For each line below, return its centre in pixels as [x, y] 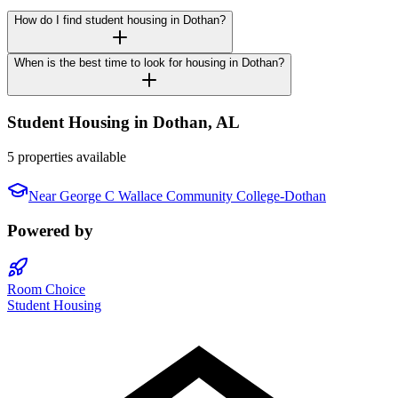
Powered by [50, 230]
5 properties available [67, 156]
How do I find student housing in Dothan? [120, 20]
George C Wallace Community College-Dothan [193, 195]
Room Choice [46, 290]
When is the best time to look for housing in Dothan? [149, 63]
